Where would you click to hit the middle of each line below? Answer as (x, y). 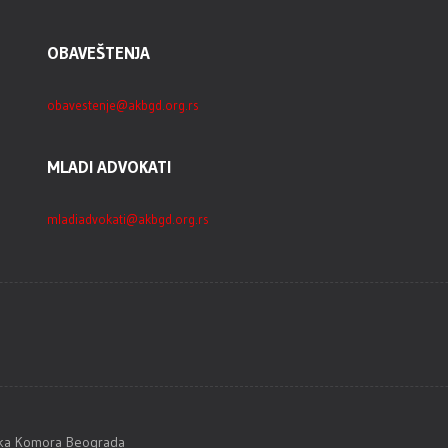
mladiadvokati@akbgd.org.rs (128, 218)
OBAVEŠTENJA (99, 52)
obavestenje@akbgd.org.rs (123, 104)
